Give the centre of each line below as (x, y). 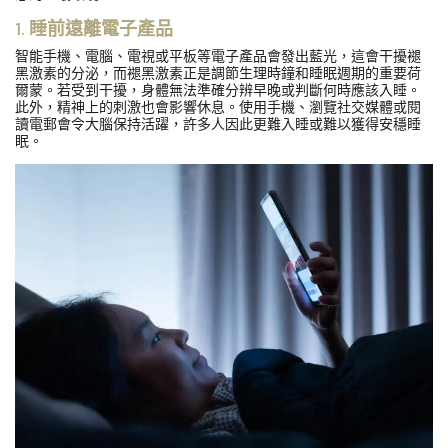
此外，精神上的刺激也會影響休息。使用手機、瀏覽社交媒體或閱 (218, 107)
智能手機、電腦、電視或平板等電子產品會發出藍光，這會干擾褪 (218, 56)
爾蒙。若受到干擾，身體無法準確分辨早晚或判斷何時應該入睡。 (218, 90)
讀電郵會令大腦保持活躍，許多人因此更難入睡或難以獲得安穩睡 (218, 124)
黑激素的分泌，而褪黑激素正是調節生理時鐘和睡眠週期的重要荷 (218, 73)
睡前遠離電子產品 (101, 28)
